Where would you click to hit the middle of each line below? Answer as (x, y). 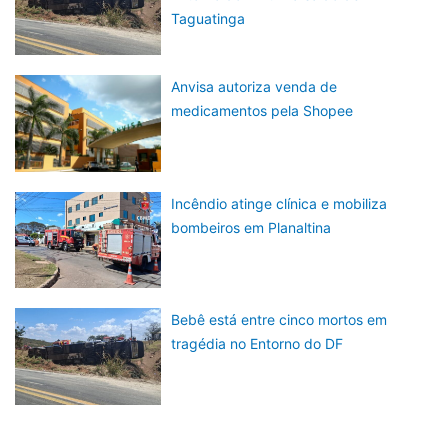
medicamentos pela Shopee (262, 111)
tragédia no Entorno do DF (257, 344)
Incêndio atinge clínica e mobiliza (279, 203)
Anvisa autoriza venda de (254, 87)
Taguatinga (208, 18)
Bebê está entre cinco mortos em (279, 320)
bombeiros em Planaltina (251, 227)
